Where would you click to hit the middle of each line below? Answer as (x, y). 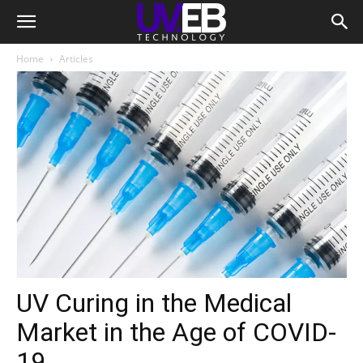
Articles (76, 59)
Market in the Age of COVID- (176, 332)
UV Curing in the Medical (154, 303)
